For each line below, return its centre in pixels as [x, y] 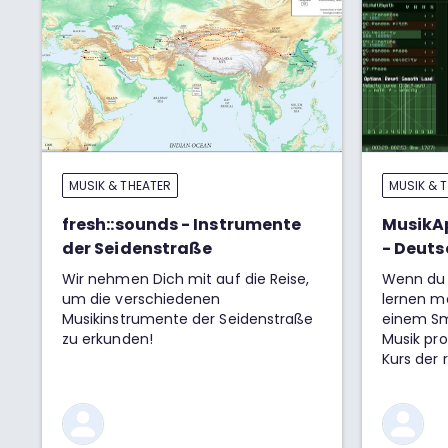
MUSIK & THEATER [120, 185]
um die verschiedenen [141, 299]
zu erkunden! [107, 339]
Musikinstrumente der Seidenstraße [188, 319]
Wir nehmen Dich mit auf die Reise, [186, 279]
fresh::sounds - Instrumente [182, 224]
